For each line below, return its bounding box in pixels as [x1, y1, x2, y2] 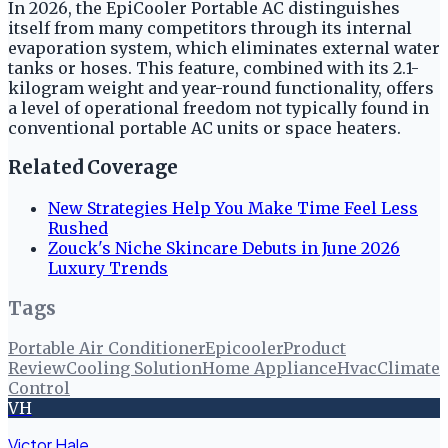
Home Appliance [202, 358, 337, 379]
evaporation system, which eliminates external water [8, 37, 440, 58]
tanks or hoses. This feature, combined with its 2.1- [8, 57, 419, 78]
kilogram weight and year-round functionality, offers [8, 77, 434, 98]
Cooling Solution [66, 358, 202, 379]
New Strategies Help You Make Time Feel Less [48, 198, 418, 218]
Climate [377, 358, 440, 379]
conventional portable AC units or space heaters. [8, 117, 401, 138]
